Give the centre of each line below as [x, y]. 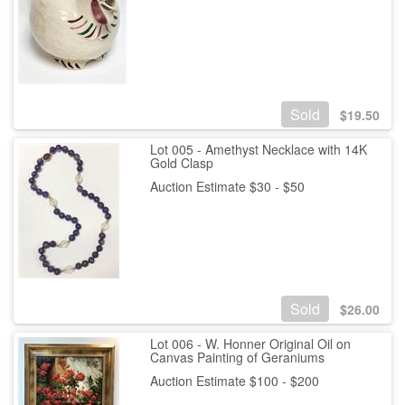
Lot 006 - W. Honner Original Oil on [250, 344]
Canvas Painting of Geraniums [237, 358]
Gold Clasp [181, 163]
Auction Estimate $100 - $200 [234, 381]
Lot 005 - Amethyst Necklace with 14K [258, 150]
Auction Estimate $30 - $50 [227, 187]
